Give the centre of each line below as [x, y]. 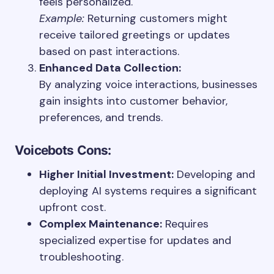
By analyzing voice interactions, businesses [148, 84]
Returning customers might [156, 18]
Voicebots [44, 150]
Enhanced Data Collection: [110, 68]
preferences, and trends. [101, 117]
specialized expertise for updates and [135, 240]
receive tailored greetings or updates [135, 35]
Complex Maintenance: [101, 224]
